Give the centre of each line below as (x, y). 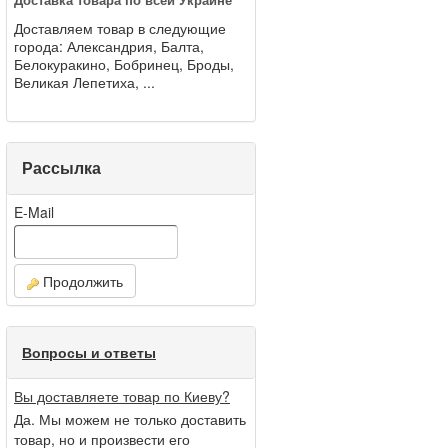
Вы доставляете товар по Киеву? (122, 396)
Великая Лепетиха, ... (84, 82)
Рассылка (61, 168)
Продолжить (81, 281)
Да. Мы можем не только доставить (130, 419)
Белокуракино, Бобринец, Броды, (124, 64)
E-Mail (34, 212)
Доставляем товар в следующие (120, 28)
